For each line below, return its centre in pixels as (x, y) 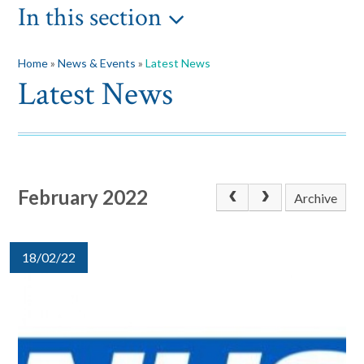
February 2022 (83, 197)
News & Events (97, 63)
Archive (316, 198)
